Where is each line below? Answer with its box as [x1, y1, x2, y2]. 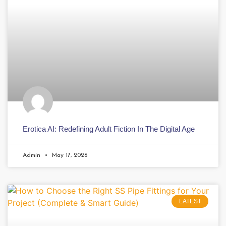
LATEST [179, 198, 201, 205]
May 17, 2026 [50, 152, 87, 159]
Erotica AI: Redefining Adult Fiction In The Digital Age [23, 125, 195, 134]
